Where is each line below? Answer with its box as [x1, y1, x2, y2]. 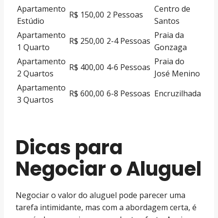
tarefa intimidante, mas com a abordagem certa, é [16, 201, 197, 213]
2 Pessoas [107, 9, 143, 20]
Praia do [154, 55, 184, 67]
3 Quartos [17, 94, 54, 105]
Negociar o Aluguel [16, 155, 201, 182]
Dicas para [16, 133, 123, 161]
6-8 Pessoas [107, 88, 150, 99]
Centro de [154, 3, 190, 14]
